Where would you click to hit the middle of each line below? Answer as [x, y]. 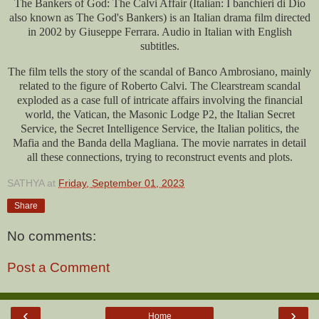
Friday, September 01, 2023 [121, 183]
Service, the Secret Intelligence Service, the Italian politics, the [159, 128]
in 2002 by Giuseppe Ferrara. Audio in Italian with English [159, 31]
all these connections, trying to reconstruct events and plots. [159, 157]
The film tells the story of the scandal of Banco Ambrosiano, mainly [159, 71]
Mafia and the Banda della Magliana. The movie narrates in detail [159, 142]
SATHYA [26, 183]
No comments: [52, 236]
